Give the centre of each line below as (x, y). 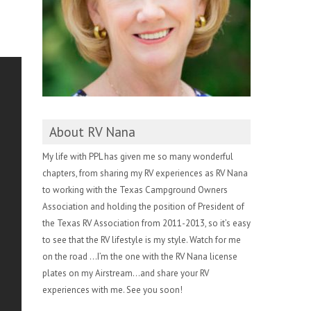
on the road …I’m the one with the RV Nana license (140, 257)
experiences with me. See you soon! (112, 290)
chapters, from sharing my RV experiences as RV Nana (145, 174)
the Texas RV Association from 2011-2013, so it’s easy (146, 224)
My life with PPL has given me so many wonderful (138, 157)
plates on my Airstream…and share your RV (126, 274)
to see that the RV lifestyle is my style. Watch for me (142, 240)
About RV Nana (92, 132)
